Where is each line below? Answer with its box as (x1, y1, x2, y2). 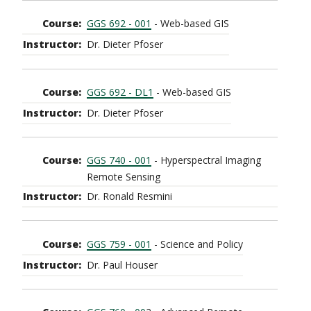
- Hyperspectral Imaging (151, 153, 261, 167)
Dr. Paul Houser (87, 258, 158, 271)
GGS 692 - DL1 (87, 85, 153, 99)
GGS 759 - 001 (87, 237, 151, 251)
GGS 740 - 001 (87, 153, 151, 167)
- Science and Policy (151, 237, 243, 251)
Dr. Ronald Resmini (87, 190, 172, 203)
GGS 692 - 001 (87, 17, 151, 31)
